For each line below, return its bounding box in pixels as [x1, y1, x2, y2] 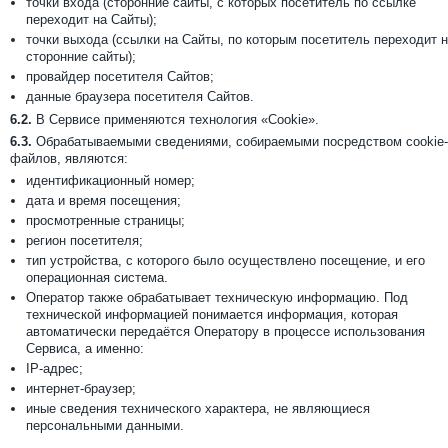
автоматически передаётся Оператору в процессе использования [26, 324, 425, 339]
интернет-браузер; [26, 381, 136, 396]
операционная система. [26, 270, 168, 285]
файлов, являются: [10, 151, 128, 166]
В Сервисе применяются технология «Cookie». [32, 112, 319, 127]
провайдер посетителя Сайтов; [26, 69, 214, 84]
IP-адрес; [26, 361, 83, 376]
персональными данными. [26, 418, 184, 433]
